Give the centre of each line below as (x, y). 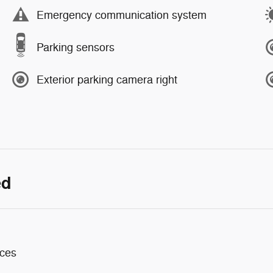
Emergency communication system (122, 15)
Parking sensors (76, 47)
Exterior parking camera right (107, 80)
